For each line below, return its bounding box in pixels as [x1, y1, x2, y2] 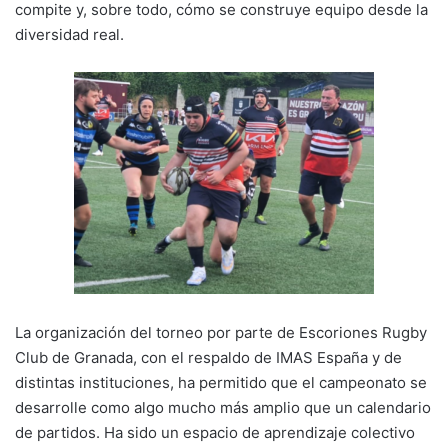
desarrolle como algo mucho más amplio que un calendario [15, 397, 431, 417]
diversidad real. [15, 24, 124, 44]
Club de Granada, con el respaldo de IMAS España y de [15, 347, 402, 367]
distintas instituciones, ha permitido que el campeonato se [15, 372, 427, 392]
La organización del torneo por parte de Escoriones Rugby [15, 322, 427, 342]
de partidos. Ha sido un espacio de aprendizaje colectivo [15, 422, 415, 442]
